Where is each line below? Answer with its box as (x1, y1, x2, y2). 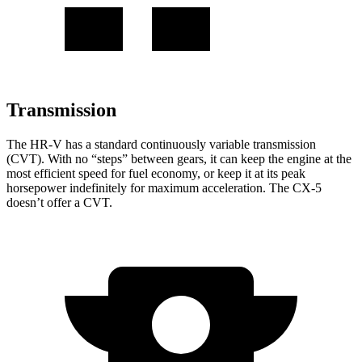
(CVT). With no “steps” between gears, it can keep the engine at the (6, 151, 351, 166)
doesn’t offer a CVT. (6, 195, 112, 209)
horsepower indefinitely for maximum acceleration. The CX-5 (6, 180, 322, 195)
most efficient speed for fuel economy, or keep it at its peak (6, 166, 305, 180)
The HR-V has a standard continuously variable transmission (6, 137, 316, 151)
